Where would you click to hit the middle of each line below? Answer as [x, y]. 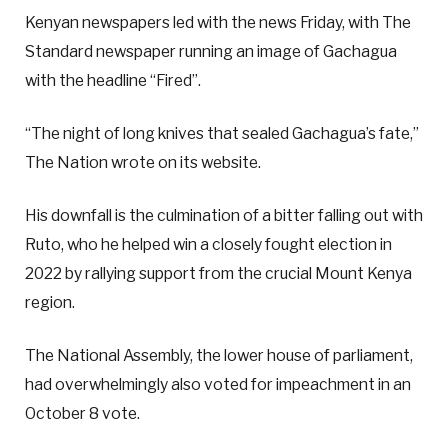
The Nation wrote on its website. [143, 162]
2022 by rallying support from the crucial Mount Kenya [218, 273]
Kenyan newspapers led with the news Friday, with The [218, 22]
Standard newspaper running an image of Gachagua [211, 51]
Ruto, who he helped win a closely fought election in [208, 244]
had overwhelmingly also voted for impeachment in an [218, 385]
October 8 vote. [82, 414]
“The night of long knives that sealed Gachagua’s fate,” [222, 133]
